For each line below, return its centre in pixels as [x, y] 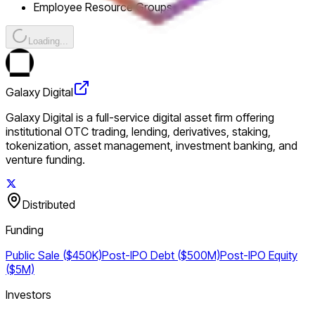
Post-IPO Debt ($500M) [161, 255]
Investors [28, 294]
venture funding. [45, 159]
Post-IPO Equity [259, 255]
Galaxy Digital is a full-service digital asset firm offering [140, 117]
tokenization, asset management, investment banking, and [152, 145]
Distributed [49, 204]
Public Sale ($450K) [54, 255]
